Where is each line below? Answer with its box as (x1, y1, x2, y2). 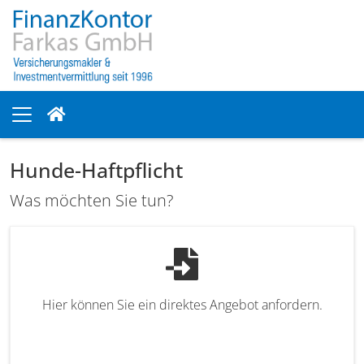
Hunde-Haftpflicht (10, 155, 183, 184)
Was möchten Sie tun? (10, 188, 173, 211)
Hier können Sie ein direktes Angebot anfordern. (41, 295, 323, 314)
